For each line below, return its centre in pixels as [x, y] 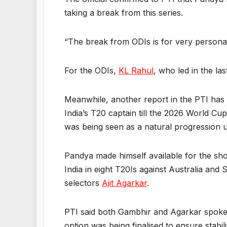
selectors [83, 183]
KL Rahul [136, 71]
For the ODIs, [91, 71]
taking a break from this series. [124, 13]
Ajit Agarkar [124, 183]
